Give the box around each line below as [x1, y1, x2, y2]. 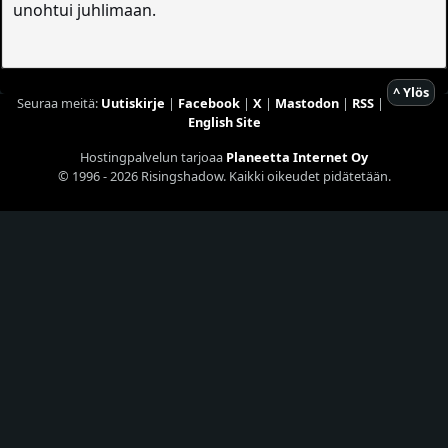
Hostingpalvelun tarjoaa [80, 147, 226, 166]
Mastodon [274, 93, 339, 112]
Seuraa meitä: [16, 93, 101, 112]
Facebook [177, 93, 240, 112]
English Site [187, 112, 261, 131]
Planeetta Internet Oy [226, 147, 368, 166]
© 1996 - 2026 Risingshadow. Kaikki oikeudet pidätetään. [57, 166, 391, 185]
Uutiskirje [100, 93, 165, 112]
